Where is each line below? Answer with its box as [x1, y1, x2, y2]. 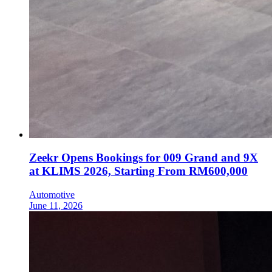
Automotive [29, 189, 75, 200]
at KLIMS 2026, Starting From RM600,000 [29, 165, 248, 178]
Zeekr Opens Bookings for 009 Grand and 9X [29, 151, 258, 165]
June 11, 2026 [29, 200, 83, 211]
